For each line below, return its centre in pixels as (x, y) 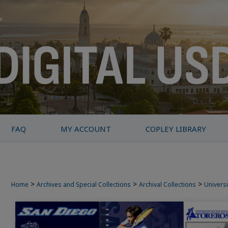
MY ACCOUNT (86, 129)
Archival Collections (167, 184)
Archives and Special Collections (84, 184)
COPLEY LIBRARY (176, 129)
